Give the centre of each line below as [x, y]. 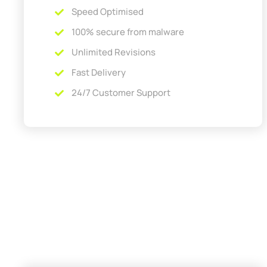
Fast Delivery [98, 72]
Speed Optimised [107, 12]
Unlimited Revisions [113, 52]
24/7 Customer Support [121, 93]
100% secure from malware [128, 32]
